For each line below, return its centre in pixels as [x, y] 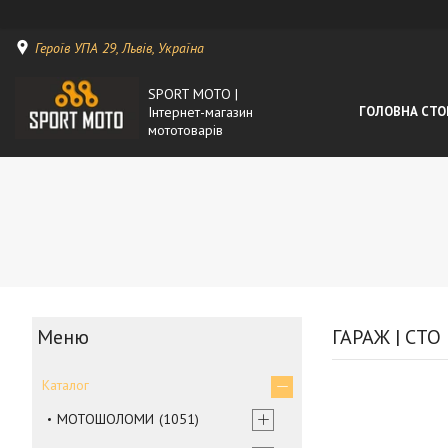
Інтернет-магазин [200, 111]
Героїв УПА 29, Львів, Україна [119, 47]
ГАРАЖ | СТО [386, 336]
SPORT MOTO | [192, 93]
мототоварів [185, 129]
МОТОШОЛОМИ [105, 418]
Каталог [65, 384]
